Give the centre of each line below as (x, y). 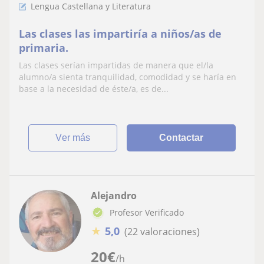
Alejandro (114, 195)
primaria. (44, 47)
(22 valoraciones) (162, 231)
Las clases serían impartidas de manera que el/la (116, 65)
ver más (76, 137)
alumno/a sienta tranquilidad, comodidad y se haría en (128, 77)
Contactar (181, 137)
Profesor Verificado (147, 212)
